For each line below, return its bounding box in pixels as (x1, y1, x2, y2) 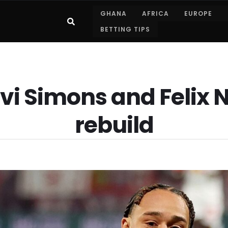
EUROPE (184, 9, 212, 18)
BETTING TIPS (100, 25, 150, 34)
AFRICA (141, 9, 169, 18)
